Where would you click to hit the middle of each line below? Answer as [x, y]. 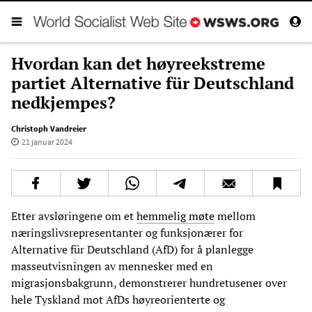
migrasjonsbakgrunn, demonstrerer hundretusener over [149, 282]
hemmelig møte [175, 216]
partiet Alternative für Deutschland [153, 83]
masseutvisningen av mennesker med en [112, 266]
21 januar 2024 [47, 141]
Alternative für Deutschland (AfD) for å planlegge [132, 249]
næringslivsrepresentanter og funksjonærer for [127, 232]
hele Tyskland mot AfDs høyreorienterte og [118, 299]
